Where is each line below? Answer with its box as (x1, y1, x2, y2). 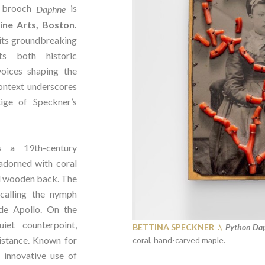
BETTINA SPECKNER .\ (132, 222, 222, 232)
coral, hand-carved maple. (132, 234, 225, 245)
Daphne (36, 4, 66, 15)
